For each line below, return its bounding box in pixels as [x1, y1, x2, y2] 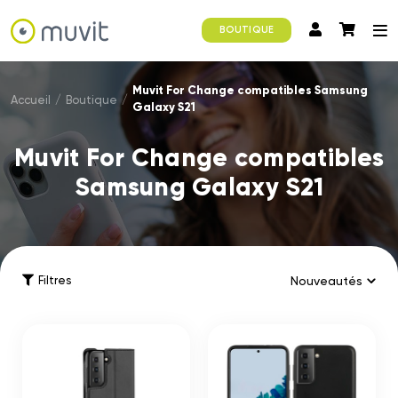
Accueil [11, 93, 51, 107]
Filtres [38, 274, 71, 287]
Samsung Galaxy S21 [74, 171, 324, 203]
